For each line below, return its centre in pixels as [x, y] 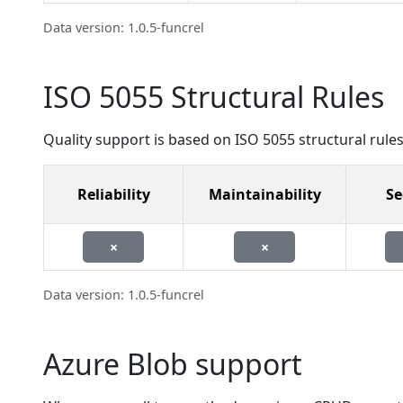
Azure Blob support [173, 364]
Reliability [113, 194]
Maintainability [264, 194]
